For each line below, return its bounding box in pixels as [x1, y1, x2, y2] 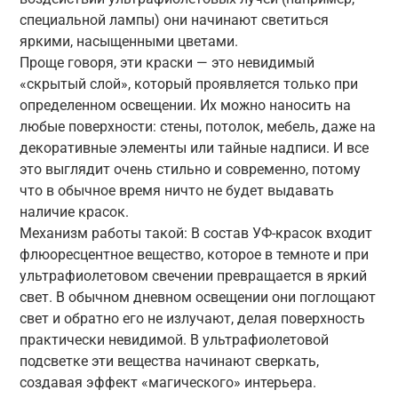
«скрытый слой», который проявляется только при [19, 75, 358, 92]
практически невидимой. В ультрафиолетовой [19, 330, 329, 348]
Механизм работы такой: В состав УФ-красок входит [19, 224, 372, 242]
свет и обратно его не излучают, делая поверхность [19, 309, 365, 327]
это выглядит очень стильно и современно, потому [19, 160, 361, 178]
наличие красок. [19, 203, 129, 220]
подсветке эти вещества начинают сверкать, [19, 352, 319, 370]
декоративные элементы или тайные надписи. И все [19, 139, 369, 156]
